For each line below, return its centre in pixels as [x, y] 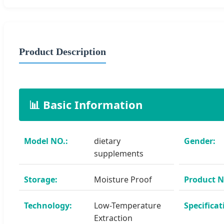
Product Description [62, 51]
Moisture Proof [123, 179]
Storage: [41, 179]
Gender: [199, 141]
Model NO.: [46, 141]
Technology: [48, 205]
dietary [107, 141]
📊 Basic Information [86, 104]
